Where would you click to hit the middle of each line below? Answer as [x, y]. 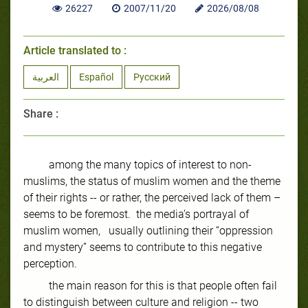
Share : [41, 113]
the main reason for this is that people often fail [163, 285]
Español [96, 77]
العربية [46, 77]
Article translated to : [75, 50]
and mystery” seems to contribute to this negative [143, 247]
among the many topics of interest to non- [151, 164]
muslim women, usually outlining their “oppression [148, 230]
